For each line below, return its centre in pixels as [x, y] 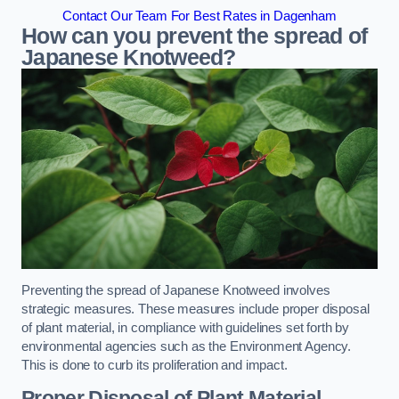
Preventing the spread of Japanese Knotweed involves [176, 291]
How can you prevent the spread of [195, 36]
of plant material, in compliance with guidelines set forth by [186, 328]
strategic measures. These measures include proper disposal [195, 309]
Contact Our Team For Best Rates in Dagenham [199, 16]
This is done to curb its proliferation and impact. [155, 366]
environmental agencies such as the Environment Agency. [187, 347]
